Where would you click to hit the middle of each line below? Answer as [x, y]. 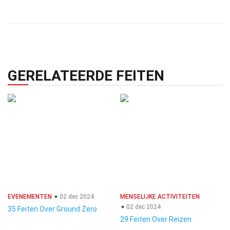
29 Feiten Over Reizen [156, 219]
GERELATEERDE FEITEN [86, 76]
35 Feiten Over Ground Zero [52, 209]
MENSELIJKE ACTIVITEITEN [160, 197]
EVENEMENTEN [30, 197]
